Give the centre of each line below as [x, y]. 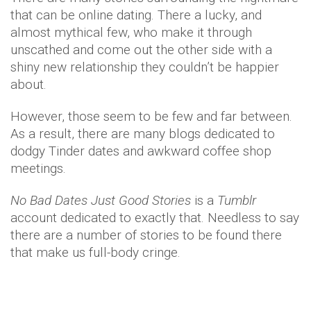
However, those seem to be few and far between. [151, 116]
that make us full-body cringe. [97, 252]
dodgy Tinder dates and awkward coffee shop [141, 151]
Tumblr [237, 200]
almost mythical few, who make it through [131, 32]
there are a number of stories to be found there [146, 235]
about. [28, 84]
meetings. [40, 168]
